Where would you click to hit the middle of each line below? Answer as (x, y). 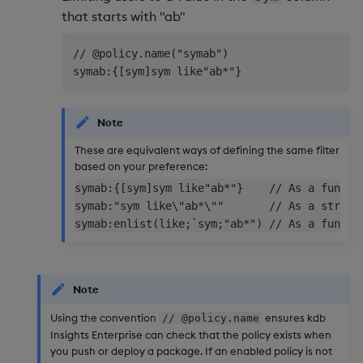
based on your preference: (141, 166)
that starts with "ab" (124, 16)
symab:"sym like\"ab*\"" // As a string (217, 206)
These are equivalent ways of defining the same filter (207, 150)
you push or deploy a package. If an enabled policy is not (191, 350)
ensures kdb (294, 317)
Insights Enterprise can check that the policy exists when (191, 334)
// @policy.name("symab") (151, 53)
